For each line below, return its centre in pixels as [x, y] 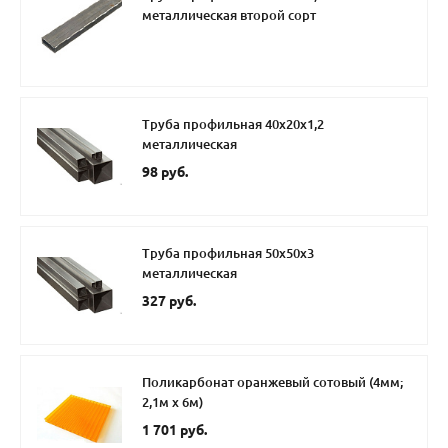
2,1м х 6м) [172, 402]
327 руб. [169, 301]
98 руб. [165, 172]
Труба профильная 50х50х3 [228, 253]
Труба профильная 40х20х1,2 [233, 124]
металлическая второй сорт [229, 15]
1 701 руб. [174, 430]
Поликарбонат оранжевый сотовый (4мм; [272, 382]
